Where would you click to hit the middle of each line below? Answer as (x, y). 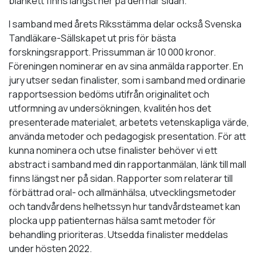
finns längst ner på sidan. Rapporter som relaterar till (121, 178)
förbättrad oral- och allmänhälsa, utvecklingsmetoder (123, 192)
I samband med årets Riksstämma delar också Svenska (125, 24)
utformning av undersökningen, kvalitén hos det (110, 108)
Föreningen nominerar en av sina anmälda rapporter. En (126, 66)
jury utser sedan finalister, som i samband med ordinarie (127, 80)
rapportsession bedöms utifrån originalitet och (109, 94)
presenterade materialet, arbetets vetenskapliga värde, (129, 122)
